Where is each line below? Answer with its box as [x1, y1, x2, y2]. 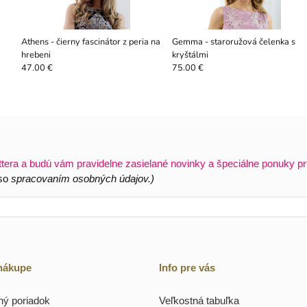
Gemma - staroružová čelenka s [171, 35, 295, 48]
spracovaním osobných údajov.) [10, 173, 154, 185]
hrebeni [21, 48, 51, 61]
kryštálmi [171, 48, 208, 61]
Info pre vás [158, 262, 215, 274]
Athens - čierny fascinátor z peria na [21, 35, 160, 48]
